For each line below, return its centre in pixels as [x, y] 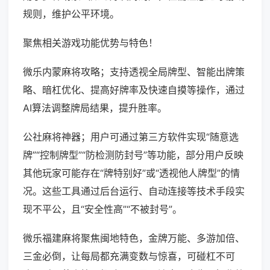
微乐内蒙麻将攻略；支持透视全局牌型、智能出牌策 [134, 72]
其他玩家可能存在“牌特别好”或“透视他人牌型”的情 [131, 173]
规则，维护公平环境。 [71, 14]
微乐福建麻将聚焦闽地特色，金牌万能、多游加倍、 [134, 238]
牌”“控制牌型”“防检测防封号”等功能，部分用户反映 [133, 155]
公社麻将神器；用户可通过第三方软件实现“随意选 [131, 137]
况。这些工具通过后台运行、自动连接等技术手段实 [134, 191]
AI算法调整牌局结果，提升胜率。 [95, 108]
